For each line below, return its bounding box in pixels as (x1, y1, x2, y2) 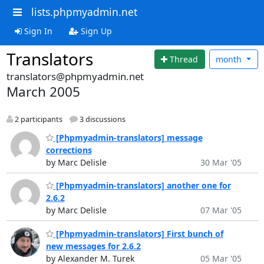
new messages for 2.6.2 (45, 240, 141, 252)
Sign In (21, 25, 52, 37)
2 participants (12, 114, 62, 125)
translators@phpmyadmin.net (6, 70, 144, 83)
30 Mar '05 (200, 156, 242, 168)
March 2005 (6, 82, 80, 101)
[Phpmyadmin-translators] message (53, 131, 203, 143)
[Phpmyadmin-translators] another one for (53, 180, 231, 192)
